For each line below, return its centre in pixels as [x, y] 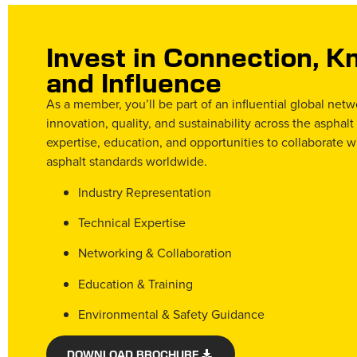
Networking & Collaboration [155, 253]
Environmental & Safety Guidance [171, 314]
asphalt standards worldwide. [127, 161]
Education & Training [135, 283]
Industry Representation [145, 192]
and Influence [134, 82]
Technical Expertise [132, 223]
